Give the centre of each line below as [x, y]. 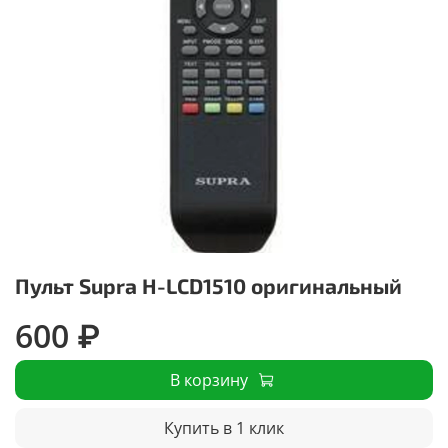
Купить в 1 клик [224, 427]
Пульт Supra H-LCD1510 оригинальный [208, 285]
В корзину [208, 379]
